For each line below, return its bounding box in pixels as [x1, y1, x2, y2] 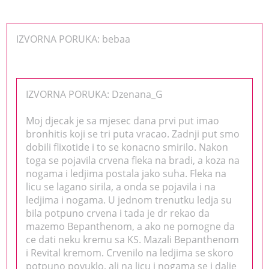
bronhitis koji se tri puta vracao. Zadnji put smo [26, 127, 240, 141]
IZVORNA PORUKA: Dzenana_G [26, 87, 163, 101]
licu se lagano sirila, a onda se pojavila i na [26, 180, 216, 193]
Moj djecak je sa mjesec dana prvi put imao [26, 113, 220, 127]
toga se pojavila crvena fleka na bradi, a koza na [26, 153, 240, 167]
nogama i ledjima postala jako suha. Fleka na [26, 166, 227, 180]
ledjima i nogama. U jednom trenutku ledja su [26, 193, 232, 207]
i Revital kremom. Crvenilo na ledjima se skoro [26, 246, 234, 259]
